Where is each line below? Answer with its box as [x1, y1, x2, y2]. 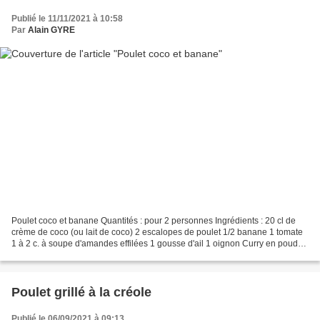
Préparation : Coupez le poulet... [11, 250, 136, 261]
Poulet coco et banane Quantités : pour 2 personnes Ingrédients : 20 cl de [11, 216, 296, 226]
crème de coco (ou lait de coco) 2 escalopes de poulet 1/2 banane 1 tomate [11, 227, 303, 238]
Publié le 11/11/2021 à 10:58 [11, 13, 123, 24]
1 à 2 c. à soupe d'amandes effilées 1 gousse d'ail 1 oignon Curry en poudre [11, 239, 306, 249]
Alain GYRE [28, 24, 75, 35]
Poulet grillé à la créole [11, 285, 151, 300]
